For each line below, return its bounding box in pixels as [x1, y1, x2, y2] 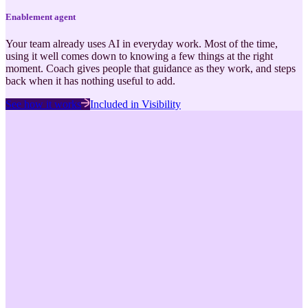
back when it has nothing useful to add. [5, 75, 175, 87]
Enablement [5, 12, 52, 23]
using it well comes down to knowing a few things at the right [5, 50, 273, 63]
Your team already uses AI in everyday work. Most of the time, [5, 38, 278, 50]
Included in [90, 98, 142, 111]
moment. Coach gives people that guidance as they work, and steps [5, 63, 296, 75]
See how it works [5, 98, 81, 111]
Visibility [142, 98, 181, 111]
